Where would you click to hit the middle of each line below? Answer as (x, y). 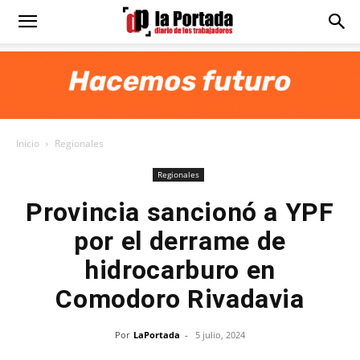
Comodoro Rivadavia (180, 299)
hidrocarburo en (180, 270)
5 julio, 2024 (220, 335)
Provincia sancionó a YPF (180, 212)
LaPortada (157, 335)
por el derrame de (180, 241)
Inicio (28, 143)
